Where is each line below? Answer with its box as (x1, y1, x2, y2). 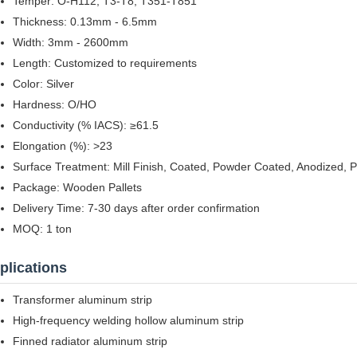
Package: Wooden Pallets (13, 181, 142, 194)
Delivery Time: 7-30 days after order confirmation (13, 202, 260, 214)
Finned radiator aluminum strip (13, 335, 167, 347)
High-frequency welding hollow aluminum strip (13, 314, 244, 327)
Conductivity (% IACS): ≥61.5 (13, 119, 159, 131)
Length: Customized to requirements (13, 57, 197, 69)
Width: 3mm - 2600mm (13, 36, 128, 49)
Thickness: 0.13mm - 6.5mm (13, 15, 157, 28)
